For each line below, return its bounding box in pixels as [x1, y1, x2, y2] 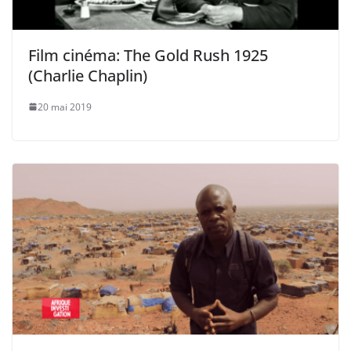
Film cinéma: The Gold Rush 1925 [28, 44, 268, 66]
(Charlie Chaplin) [28, 64, 147, 86]
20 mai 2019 [38, 100, 92, 114]
